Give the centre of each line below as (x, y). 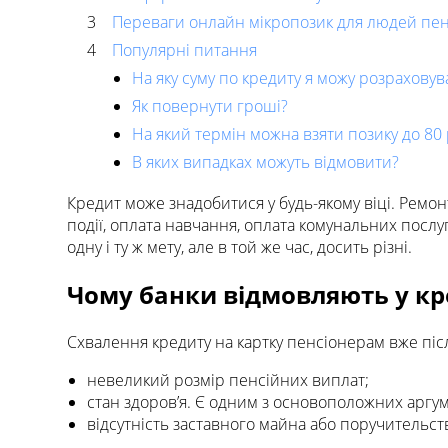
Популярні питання (184, 49)
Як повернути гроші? (210, 105)
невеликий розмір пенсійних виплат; (228, 379)
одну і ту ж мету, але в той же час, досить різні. (239, 246)
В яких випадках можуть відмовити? (265, 161)
